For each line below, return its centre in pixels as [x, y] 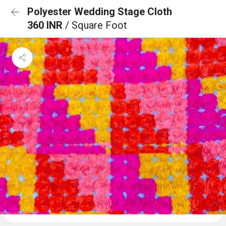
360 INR [46, 25]
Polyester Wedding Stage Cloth [100, 12]
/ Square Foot [96, 25]
